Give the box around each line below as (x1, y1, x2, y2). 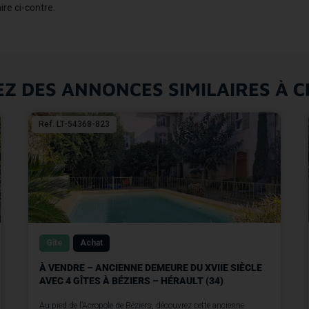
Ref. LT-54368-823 (38, 119, 110, 130)
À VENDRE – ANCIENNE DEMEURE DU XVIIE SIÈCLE (39, 262, 262, 274)
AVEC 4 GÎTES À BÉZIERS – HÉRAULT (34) (39, 275, 223, 287)
